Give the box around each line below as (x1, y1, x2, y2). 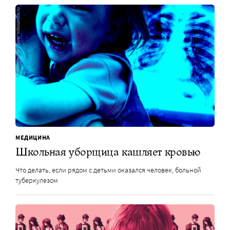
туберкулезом (15, 176, 58, 185)
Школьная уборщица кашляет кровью (15, 145, 201, 159)
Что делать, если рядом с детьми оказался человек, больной (15, 165, 201, 175)
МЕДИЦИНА (15, 133, 50, 142)
